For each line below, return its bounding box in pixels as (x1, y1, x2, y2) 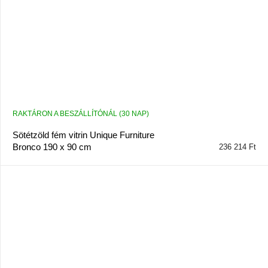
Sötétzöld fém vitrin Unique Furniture (12, 129, 154, 140)
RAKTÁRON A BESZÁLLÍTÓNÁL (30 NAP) (12, 109, 149, 118)
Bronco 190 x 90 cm (12, 141, 92, 152)
